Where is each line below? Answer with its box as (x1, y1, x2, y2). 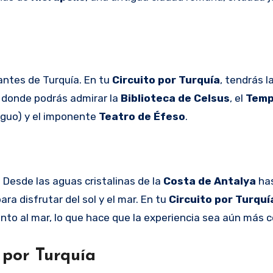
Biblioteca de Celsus (121, 91, 230, 104)
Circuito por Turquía (112, 73, 220, 86)
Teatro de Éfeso (99, 110, 185, 122)
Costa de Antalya (163, 174, 256, 187)
